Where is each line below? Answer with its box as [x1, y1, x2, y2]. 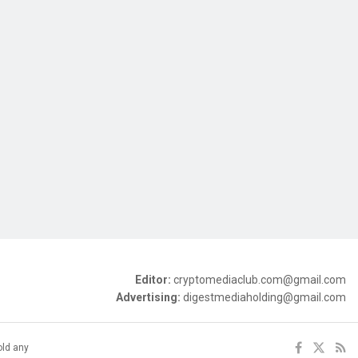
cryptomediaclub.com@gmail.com [173, 273, 346, 287]
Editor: [135, 273, 173, 287]
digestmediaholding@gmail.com [183, 291, 346, 304]
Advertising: [116, 291, 183, 304]
